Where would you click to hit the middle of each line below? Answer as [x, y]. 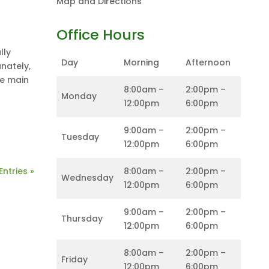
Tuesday [80, 137]
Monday [79, 96]
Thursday [82, 219]
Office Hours [101, 35]
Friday [75, 259]
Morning [142, 62]
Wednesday [88, 178]
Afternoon [208, 62]
